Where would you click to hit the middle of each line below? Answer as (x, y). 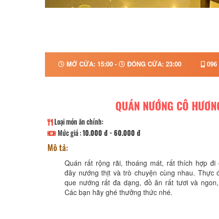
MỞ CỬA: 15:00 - (91, 64)
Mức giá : (69, 133)
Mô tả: (58, 147)
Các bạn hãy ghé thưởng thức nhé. (119, 192)
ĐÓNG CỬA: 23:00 (153, 64)
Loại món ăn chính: (78, 121)
